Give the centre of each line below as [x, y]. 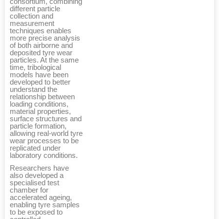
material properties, [40, 112]
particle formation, [38, 126]
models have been [39, 75]
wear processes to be [44, 141]
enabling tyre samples [45, 205]
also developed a [37, 176]
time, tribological [35, 68]
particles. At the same [44, 60]
